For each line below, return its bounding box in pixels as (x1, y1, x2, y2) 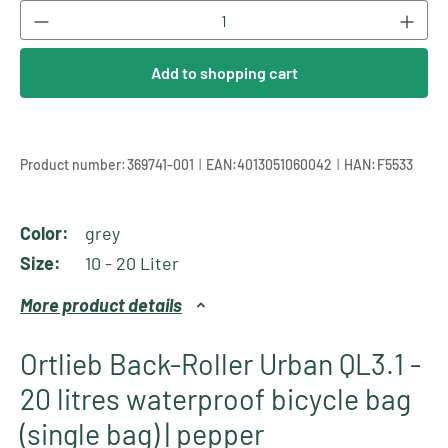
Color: (20, 222, 69, 245)
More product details (20, 294, 182, 317)
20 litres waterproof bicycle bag (20, 381, 411, 417)
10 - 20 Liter (85, 252, 179, 275)
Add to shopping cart (150, 63, 298, 83)
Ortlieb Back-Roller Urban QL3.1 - (20, 346, 421, 382)
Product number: (20, 155, 126, 173)
